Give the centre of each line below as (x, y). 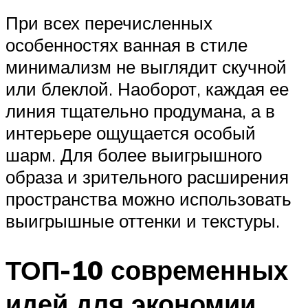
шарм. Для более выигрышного (134, 154)
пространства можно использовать (148, 198)
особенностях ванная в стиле (126, 44)
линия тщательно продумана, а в (140, 110)
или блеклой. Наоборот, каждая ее (147, 88)
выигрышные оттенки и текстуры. (143, 220)
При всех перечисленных (109, 22)
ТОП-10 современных (147, 270)
